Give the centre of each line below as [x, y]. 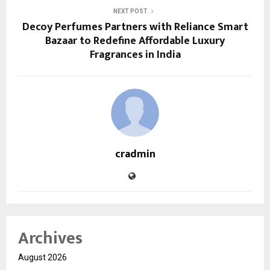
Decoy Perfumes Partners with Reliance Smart [135, 27]
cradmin [135, 154]
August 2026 [42, 257]
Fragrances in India [135, 55]
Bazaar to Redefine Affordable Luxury [135, 41]
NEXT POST [130, 11]
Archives [50, 238]
